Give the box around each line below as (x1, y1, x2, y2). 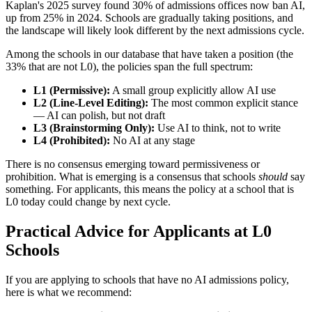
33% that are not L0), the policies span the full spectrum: (6, 60, 253, 72)
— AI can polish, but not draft (33, 109, 165, 121)
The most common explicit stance (148, 96, 298, 109)
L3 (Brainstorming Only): (33, 121, 155, 134)
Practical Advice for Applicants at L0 (6, 221, 272, 240)
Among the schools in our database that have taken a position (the (6, 47, 293, 60)
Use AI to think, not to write (155, 121, 281, 134)
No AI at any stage (110, 134, 195, 146)
